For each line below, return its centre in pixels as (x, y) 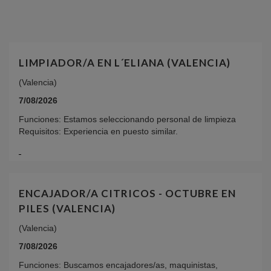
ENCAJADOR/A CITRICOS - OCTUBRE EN (127, 193)
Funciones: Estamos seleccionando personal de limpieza (127, 119)
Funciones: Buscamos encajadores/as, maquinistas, (118, 265)
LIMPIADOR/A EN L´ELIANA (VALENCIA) (125, 62)
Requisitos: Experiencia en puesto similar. (98, 131)
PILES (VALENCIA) (67, 208)
